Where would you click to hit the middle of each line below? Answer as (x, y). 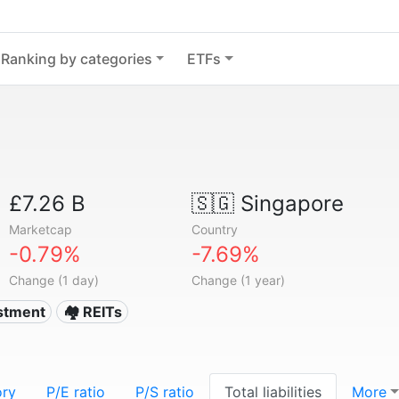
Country (214, 229)
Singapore (289, 204)
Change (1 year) (238, 280)
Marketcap (41, 229)
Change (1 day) (54, 280)
